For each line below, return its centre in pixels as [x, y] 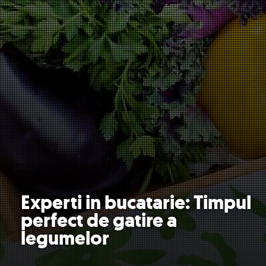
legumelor [65, 238]
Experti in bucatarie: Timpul [136, 202]
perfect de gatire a [99, 220]
